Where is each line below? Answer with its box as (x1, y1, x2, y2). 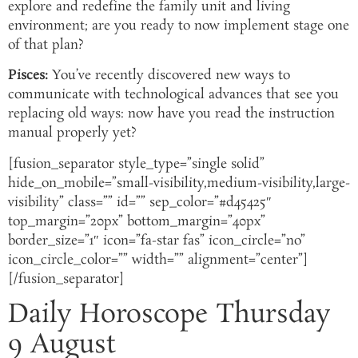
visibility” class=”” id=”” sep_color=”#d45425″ (8, 193, 272, 212)
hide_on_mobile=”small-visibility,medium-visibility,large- (8, 173, 350, 193)
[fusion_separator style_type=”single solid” (8, 154, 265, 173)
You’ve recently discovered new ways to (48, 66, 290, 86)
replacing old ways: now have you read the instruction (8, 105, 335, 124)
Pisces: (8, 66, 48, 86)
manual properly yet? (8, 124, 137, 143)
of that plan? (8, 35, 84, 54)
